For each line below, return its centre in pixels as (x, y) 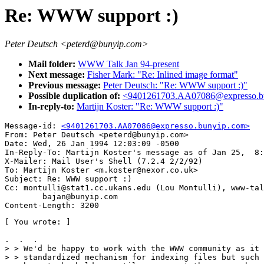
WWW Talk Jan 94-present (128, 64)
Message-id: (33, 126)
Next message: (58, 75)
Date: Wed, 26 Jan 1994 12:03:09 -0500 (92, 144)
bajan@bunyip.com (61, 197)
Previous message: (66, 85)
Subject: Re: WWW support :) (68, 179)
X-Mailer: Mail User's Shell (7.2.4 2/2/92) (104, 161)
